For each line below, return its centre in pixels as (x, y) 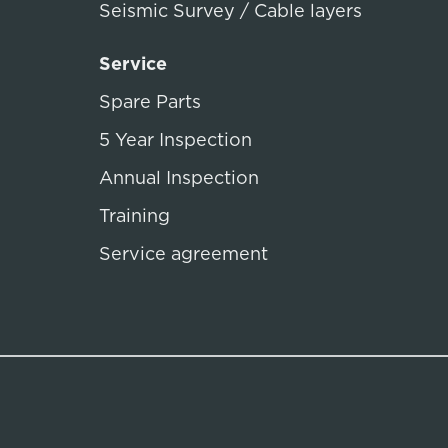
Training (134, 215)
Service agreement (183, 253)
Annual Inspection (179, 177)
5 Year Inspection (175, 139)
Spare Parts (150, 101)
